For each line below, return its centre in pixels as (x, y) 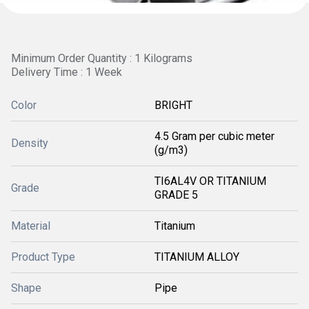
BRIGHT (173, 105)
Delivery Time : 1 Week (67, 72)
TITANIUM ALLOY (197, 257)
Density (30, 143)
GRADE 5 (176, 195)
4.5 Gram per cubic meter (215, 136)
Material (31, 226)
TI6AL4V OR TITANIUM (210, 181)
